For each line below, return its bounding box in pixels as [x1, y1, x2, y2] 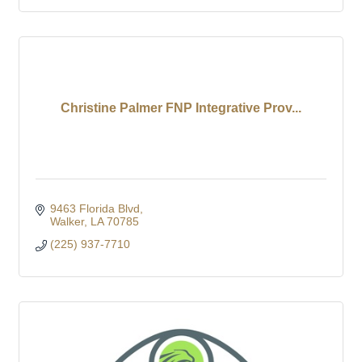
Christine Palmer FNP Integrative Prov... [61, 101, 301, 116]
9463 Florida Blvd [49, 202, 140, 216]
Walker [49, 215, 84, 229]
